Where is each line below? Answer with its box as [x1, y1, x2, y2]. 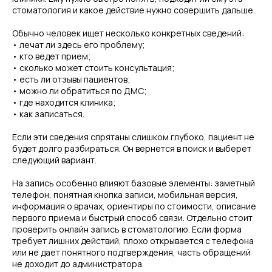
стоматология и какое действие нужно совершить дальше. [12, 4, 255, 16]
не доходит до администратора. [12, 258, 144, 270]
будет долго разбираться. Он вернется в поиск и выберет [12, 143, 251, 154]
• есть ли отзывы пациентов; [12, 73, 131, 85]
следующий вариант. [12, 154, 97, 166]
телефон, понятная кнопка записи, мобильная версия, [12, 189, 238, 200]
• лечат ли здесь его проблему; [12, 39, 145, 50]
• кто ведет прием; [12, 50, 91, 62]
